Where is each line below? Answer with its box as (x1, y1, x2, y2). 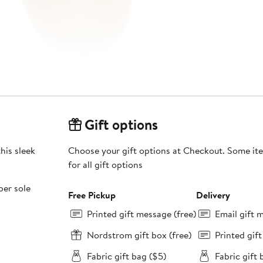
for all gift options (68, 158, 143, 171)
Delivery (195, 188, 230, 202)
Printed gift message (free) (86, 207, 196, 221)
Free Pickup (68, 188, 116, 202)
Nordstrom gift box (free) (86, 228, 191, 242)
